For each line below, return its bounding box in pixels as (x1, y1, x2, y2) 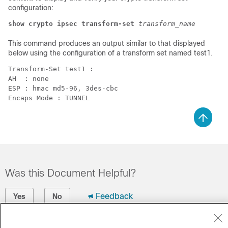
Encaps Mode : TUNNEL (8, 94, 94, 102)
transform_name (138, 20, 195, 27)
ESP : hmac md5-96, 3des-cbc (8, 84, 122, 92)
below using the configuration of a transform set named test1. (8, 49, 213, 57)
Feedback (96, 192, 133, 201)
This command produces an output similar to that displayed (8, 39, 205, 47)
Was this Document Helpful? (5, 167, 136, 179)
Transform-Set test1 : (8, 65, 98, 73)
